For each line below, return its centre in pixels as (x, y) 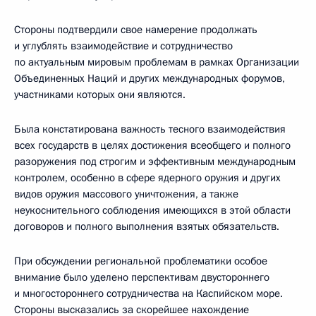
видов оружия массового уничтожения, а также (126, 194)
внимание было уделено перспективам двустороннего (142, 277)
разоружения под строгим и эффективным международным (155, 162)
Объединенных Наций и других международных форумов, (150, 78)
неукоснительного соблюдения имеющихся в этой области (152, 210)
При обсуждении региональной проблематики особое (141, 261)
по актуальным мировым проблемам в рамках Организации (157, 62)
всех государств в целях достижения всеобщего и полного (152, 145)
